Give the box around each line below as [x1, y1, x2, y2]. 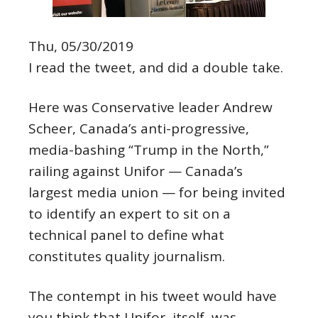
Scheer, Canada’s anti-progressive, [28, 119, 249, 138]
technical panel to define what [28, 226, 224, 244]
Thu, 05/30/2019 [28, 37, 133, 55]
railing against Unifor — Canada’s [28, 162, 243, 180]
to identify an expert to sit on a [28, 204, 231, 223]
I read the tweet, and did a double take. [28, 58, 283, 77]
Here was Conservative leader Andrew [28, 98, 273, 116]
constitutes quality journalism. [28, 247, 225, 265]
